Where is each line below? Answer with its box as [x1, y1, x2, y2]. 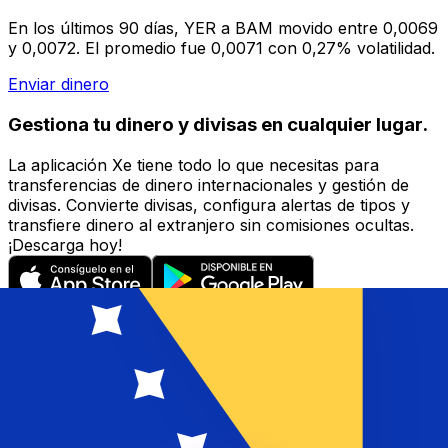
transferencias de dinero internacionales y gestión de [8, 174, 409, 195]
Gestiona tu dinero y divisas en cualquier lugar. [8, 112, 428, 136]
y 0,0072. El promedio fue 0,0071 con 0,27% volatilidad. [8, 38, 435, 59]
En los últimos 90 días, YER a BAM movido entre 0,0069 [8, 18, 438, 39]
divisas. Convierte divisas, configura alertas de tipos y [8, 194, 410, 215]
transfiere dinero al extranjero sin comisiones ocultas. [8, 214, 414, 235]
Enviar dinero [8, 74, 109, 95]
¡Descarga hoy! [8, 234, 122, 255]
